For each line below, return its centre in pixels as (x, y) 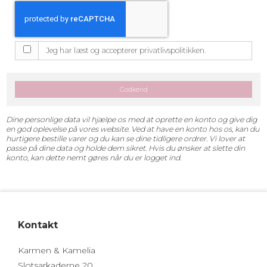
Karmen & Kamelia (57, 250)
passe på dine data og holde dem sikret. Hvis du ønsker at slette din (125, 148)
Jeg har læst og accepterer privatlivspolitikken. (126, 51)
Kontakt (38, 225)
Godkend (133, 89)
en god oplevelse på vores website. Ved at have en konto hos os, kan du (133, 129)
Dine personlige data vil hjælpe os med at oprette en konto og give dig (131, 119)
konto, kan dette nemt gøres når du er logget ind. (94, 157)
